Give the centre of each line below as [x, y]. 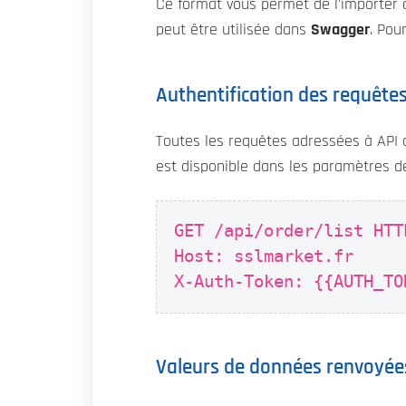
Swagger [340, 29]
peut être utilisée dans [233, 29]
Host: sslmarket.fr [264, 256]
